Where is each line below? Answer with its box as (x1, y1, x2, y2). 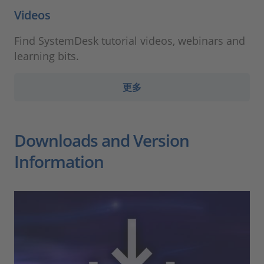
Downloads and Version (14, 128, 189, 151)
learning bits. (14, 48, 79, 63)
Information (14, 150, 104, 173)
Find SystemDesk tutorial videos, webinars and (14, 33, 245, 48)
